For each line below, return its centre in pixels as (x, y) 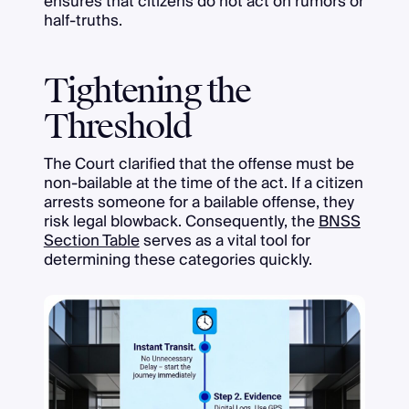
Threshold (117, 126)
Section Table (91, 240)
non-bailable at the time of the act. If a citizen (203, 183)
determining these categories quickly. (178, 259)
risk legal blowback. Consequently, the (181, 221)
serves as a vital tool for (225, 240)
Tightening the (147, 91)
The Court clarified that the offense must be (199, 163)
